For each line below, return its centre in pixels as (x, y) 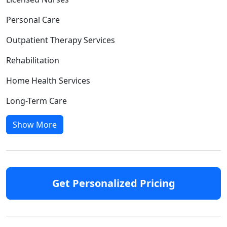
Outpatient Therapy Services (61, 40)
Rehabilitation (33, 60)
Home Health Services (48, 80)
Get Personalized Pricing (113, 183)
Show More (35, 124)
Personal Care (33, 20)
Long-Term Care (36, 101)
